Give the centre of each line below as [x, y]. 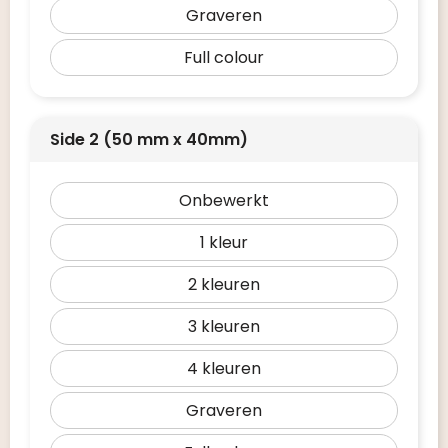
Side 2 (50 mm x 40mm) [149, 139]
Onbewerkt [224, 200]
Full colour [224, 57]
